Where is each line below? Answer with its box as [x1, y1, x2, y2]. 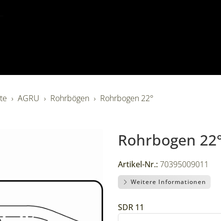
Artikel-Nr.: [117, 159, 158, 170]
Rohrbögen [50, 93, 89, 104]
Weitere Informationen [128, 178, 206, 186]
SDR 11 [117, 202, 144, 213]
